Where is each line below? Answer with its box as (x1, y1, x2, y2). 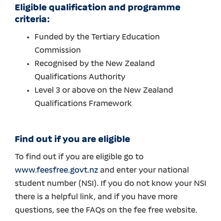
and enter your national (98, 166, 189, 175)
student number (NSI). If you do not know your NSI (15, 180, 206, 188)
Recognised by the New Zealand (35, 60, 155, 68)
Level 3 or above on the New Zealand (35, 86, 173, 95)
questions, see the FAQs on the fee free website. (15, 206, 197, 215)
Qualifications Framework (35, 100, 132, 108)
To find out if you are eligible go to (15, 153, 144, 161)
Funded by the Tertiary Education (35, 33, 160, 41)
